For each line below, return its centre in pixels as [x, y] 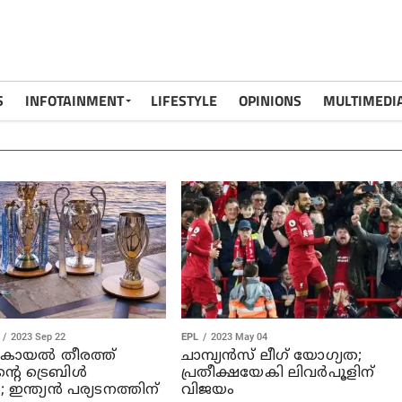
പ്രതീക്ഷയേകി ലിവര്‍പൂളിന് [278, 373]
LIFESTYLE [184, 100]
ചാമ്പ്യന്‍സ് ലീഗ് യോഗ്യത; [271, 356]
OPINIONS [270, 100]
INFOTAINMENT [74, 100]
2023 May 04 [239, 336]
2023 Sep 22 [38, 336]
